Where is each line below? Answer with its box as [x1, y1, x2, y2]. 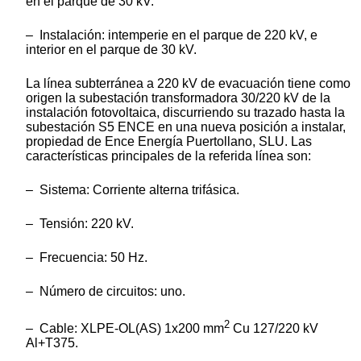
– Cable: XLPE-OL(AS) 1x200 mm [26, 321, 224, 335]
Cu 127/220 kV [230, 321, 318, 335]
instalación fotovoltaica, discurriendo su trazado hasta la [26, 105, 345, 119]
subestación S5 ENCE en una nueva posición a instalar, [26, 119, 346, 134]
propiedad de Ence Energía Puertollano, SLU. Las [26, 134, 312, 148]
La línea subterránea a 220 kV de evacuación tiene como [26, 76, 351, 90]
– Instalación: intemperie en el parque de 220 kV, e [26, 27, 317, 42]
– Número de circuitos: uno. [26, 284, 185, 298]
